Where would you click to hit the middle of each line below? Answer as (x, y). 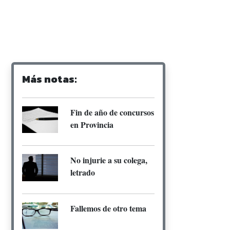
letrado (83, 172)
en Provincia (92, 124)
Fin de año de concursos (112, 112)
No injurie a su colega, (109, 160)
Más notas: (50, 79)
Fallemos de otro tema (108, 208)
